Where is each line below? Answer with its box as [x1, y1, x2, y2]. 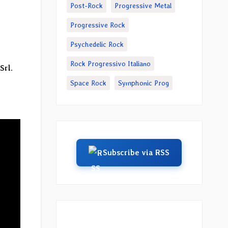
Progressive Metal [114, 2, 172, 10]
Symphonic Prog [118, 79, 169, 87]
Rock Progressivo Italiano [70, 60, 151, 68]
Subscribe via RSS [103, 148, 170, 157]
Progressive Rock [70, 21, 125, 29]
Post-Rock [70, 2, 103, 10]
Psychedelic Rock [70, 40, 124, 48]
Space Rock [70, 79, 106, 87]
